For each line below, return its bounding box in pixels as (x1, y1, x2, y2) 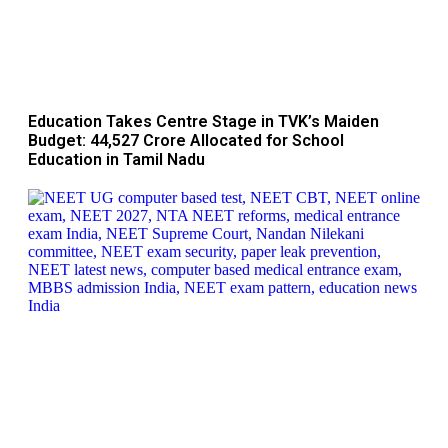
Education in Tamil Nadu (28, 150, 205, 170)
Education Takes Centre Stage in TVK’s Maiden (28, 112, 379, 132)
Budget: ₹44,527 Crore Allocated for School (28, 131, 344, 151)
